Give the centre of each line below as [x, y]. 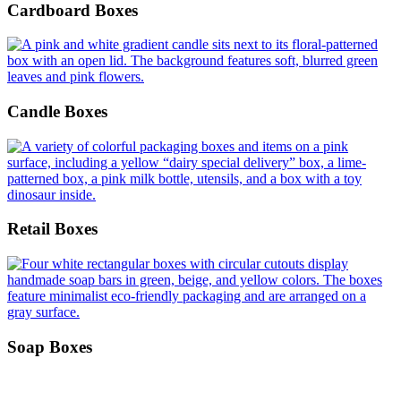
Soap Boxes [50, 346]
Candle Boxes [57, 111]
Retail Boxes [52, 229]
